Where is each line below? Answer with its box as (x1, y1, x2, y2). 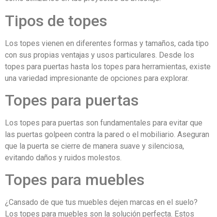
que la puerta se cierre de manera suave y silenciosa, (5, 141, 184, 151)
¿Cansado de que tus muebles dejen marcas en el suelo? (5, 198, 198, 207)
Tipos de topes (5, 11, 107, 30)
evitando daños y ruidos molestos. (5, 153, 122, 163)
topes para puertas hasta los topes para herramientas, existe (5, 62, 211, 71)
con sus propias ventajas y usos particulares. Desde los (5, 50, 194, 60)
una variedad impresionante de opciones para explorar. (5, 73, 189, 83)
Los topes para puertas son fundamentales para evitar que (5, 118, 202, 128)
